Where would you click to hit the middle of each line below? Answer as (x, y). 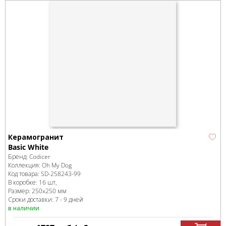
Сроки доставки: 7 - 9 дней (46, 200)
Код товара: (24, 174)
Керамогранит (36, 137)
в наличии (24, 208)
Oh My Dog (57, 165)
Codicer (40, 157)
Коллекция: (25, 165)
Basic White (28, 147)
